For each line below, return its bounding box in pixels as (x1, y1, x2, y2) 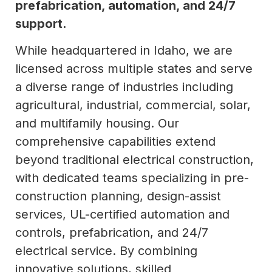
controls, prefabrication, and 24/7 (15, 225, 208, 240)
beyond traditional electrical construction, (15, 152, 254, 167)
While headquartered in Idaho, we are (15, 42, 233, 58)
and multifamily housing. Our (15, 115, 179, 131)
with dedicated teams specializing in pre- (15, 170, 249, 185)
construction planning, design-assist (15, 188, 221, 203)
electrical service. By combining (15, 243, 197, 258)
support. (15, 16, 67, 31)
